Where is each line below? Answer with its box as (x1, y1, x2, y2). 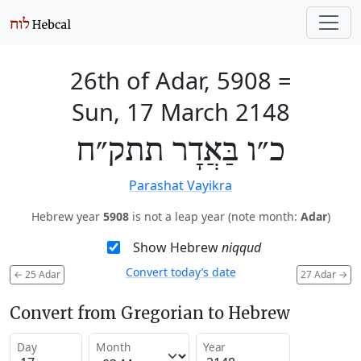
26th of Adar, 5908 (69, 64, 272, 96)
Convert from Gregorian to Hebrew (10, 302, 290, 323)
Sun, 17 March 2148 (71, 96, 290, 127)
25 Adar (23, 267, 60, 281)
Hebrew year (31, 209, 103, 224)
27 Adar (301, 267, 338, 281)
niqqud (221, 239, 261, 256)
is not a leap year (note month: (128, 209, 301, 224)
